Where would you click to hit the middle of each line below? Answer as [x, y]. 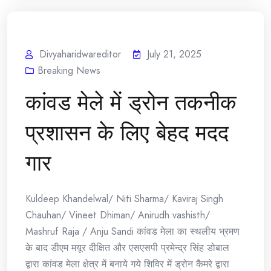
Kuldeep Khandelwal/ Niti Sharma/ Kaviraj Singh [124, 199]
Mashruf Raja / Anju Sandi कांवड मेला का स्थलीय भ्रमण [132, 232]
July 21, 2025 [174, 54]
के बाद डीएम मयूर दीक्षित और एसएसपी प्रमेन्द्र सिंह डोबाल [127, 248]
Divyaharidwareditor [80, 54]
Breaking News [69, 71]
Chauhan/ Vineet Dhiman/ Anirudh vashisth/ [118, 215]
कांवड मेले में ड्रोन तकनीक [131, 103]
